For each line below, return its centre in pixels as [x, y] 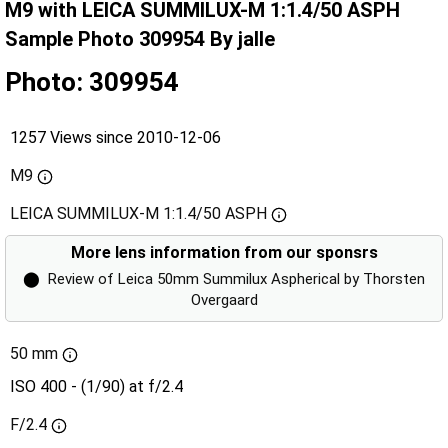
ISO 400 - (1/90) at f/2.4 [96, 387]
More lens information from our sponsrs [224, 253]
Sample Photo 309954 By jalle [140, 39]
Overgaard [224, 300]
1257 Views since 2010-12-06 [115, 138]
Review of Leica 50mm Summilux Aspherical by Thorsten [236, 279]
